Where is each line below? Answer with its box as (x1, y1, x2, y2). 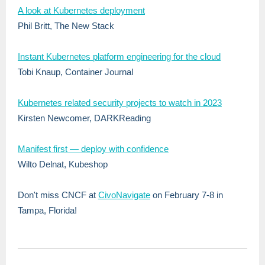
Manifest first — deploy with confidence (18, 144, 169, 154)
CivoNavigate (98, 190, 150, 200)
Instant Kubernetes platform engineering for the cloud (18, 51, 221, 62)
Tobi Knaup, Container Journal (18, 67, 135, 77)
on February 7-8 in (150, 190, 223, 200)
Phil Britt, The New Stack (18, 21, 117, 31)
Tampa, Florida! (18, 205, 77, 215)
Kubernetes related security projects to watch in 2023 (18, 98, 222, 108)
